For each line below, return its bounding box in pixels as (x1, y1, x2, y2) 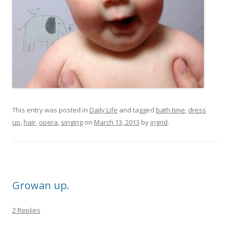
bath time (156, 105, 185, 114)
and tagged (118, 105, 156, 114)
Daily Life (89, 105, 118, 114)
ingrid (150, 118, 168, 127)
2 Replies (12, 205, 40, 215)
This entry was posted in (12, 105, 89, 114)
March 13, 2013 (94, 118, 140, 127)
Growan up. (12, 178, 70, 192)
